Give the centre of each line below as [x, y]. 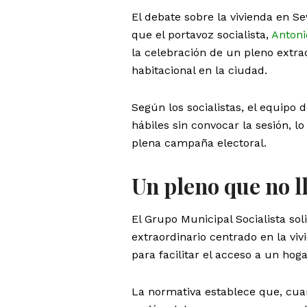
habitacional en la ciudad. [199, 70]
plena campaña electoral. [199, 143]
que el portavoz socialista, [201, 34]
